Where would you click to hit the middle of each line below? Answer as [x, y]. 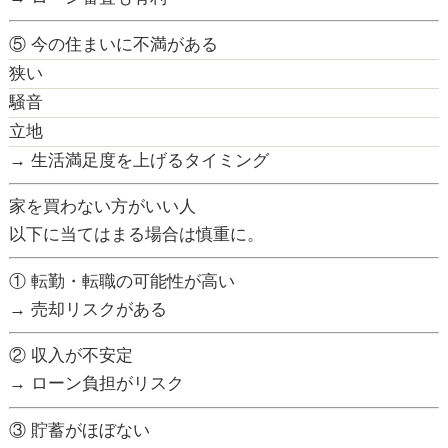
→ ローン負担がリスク [96, 384]
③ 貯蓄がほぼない [79, 430]
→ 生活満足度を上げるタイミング [138, 160]
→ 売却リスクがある [87, 309]
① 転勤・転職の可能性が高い [121, 281]
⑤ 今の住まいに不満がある [113, 44]
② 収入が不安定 [70, 356]
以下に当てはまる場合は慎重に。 [136, 235]
